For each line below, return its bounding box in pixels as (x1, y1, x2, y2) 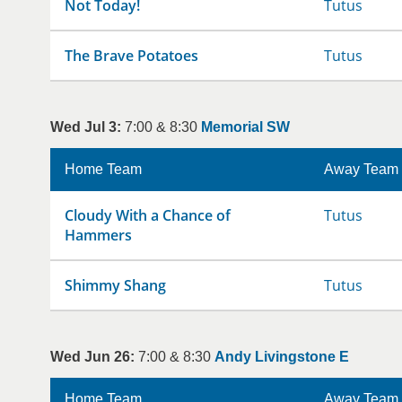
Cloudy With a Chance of (65, 205, 231, 225)
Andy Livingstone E (214, 349, 349, 364)
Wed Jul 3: (50, 119, 121, 135)
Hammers (65, 225, 132, 245)
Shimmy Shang (65, 275, 166, 295)
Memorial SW (201, 119, 290, 135)
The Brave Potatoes (65, 46, 198, 66)
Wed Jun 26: (50, 349, 135, 364)
